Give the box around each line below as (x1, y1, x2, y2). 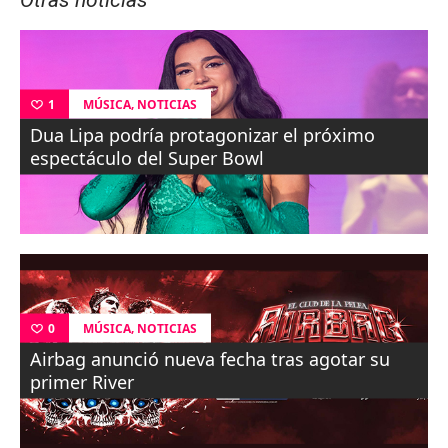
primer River (30, 369, 134, 394)
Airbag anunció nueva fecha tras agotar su (30, 346, 390, 371)
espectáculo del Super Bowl (30, 145, 264, 170)
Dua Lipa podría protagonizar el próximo (30, 122, 375, 147)
